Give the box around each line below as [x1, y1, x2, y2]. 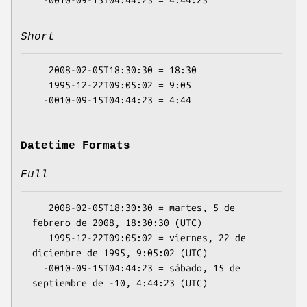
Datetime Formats [21, 140, 130, 153]
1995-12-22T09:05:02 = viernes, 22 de [32, 232, 49, 244]
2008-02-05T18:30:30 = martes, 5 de [32, 202, 49, 214]
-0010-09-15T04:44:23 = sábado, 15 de [32, 262, 43, 274]
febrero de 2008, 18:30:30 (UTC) [32, 217, 202, 229]
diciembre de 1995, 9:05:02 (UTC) [32, 247, 208, 259]
